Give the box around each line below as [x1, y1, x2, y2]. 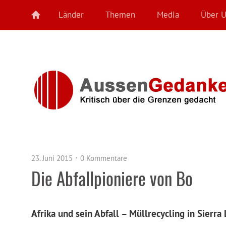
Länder [59, 9, 84, 20]
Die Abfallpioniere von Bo [31, 165, 193, 191]
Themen [105, 9, 135, 20]
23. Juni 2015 [31, 153, 73, 163]
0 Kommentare [80, 153, 127, 163]
